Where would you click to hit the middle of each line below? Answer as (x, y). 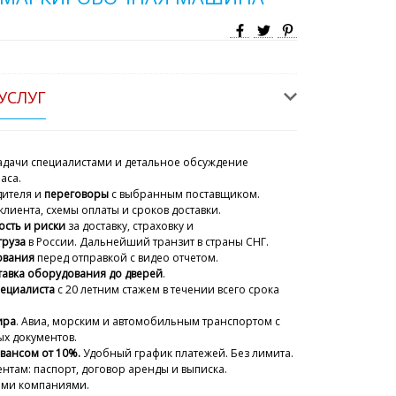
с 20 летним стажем (107, 290)
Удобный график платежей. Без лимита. (188, 354)
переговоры (78, 194)
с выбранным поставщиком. (186, 194)
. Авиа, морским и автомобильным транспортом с (148, 322)
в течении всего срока (220, 290)
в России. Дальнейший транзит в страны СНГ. (147, 242)
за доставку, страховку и (129, 226)
